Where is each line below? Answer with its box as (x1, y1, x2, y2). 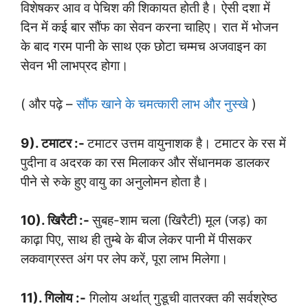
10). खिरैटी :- (21, 212, 92, 229)
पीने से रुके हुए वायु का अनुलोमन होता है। (21, 173, 209, 190)
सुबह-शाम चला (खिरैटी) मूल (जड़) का (92, 212, 267, 229)
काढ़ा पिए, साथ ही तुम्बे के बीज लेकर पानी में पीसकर (21, 232, 252, 248)
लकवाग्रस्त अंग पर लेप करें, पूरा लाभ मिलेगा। (21, 251, 228, 267)
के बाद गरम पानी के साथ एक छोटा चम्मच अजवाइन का (21, 38, 266, 54)
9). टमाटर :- (21, 135, 87, 151)
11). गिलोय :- (21, 289, 86, 306)
